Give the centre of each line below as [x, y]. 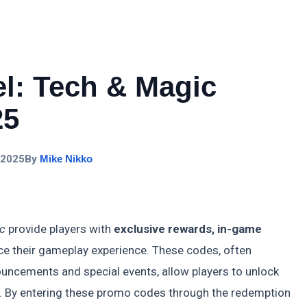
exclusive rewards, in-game [188, 229]
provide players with [60, 229]
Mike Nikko [66, 159]
